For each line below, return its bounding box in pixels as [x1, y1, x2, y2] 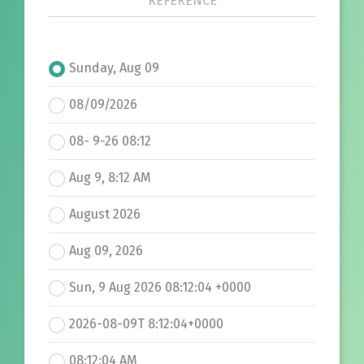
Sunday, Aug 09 [69, 60, 159, 76]
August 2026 [69, 206, 141, 222]
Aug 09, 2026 [69, 243, 143, 258]
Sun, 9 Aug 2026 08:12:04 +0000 [69, 279, 251, 295]
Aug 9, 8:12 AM [69, 170, 151, 185]
